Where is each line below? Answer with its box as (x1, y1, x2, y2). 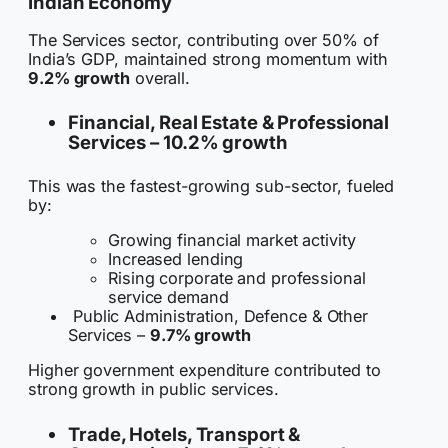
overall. (129, 67, 191, 88)
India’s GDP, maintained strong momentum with (28, 48, 388, 69)
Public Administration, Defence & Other (68, 306, 369, 327)
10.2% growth (162, 131, 288, 154)
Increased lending (108, 249, 244, 270)
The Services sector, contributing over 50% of (28, 29, 379, 50)
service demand (108, 287, 229, 308)
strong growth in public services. (28, 379, 279, 400)
